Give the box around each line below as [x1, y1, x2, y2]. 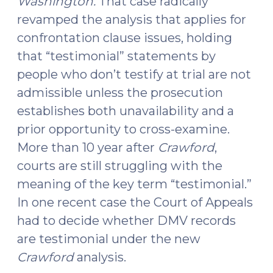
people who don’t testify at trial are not [17, 67, 251, 82]
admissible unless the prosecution [17, 85, 223, 100]
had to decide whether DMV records [17, 213, 236, 228]
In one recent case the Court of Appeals [17, 195, 253, 210]
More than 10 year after [17, 140, 158, 155]
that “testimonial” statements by [17, 49, 216, 63]
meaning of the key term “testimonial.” [17, 177, 252, 191]
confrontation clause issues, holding [17, 30, 232, 45]
